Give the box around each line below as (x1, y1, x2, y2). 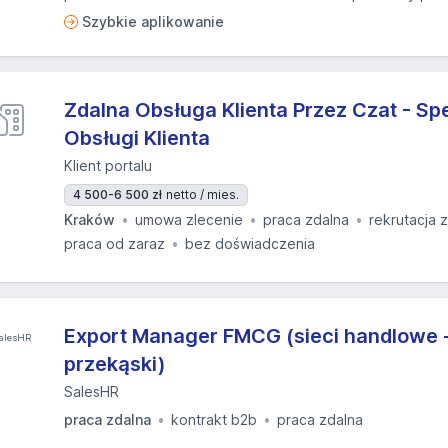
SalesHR (64, 383, 119, 400)
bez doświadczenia (185, 235, 315, 252)
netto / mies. (166, 187, 239, 202)
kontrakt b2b (171, 411, 257, 428)
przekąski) (64, 352, 166, 376)
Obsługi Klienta (64, 126, 210, 150)
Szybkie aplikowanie (82, 13, 224, 30)
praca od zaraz (64, 235, 165, 252)
